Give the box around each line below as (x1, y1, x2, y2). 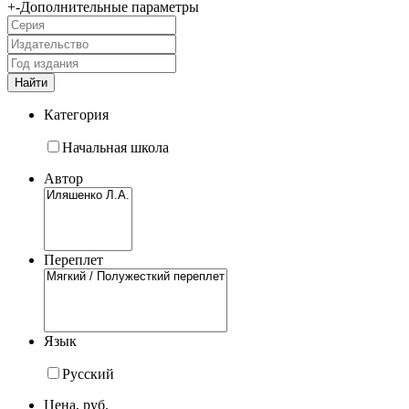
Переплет (44, 252, 103, 268)
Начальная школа (62, 140, 169, 156)
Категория (44, 107, 109, 123)
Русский (62, 366, 114, 383)
